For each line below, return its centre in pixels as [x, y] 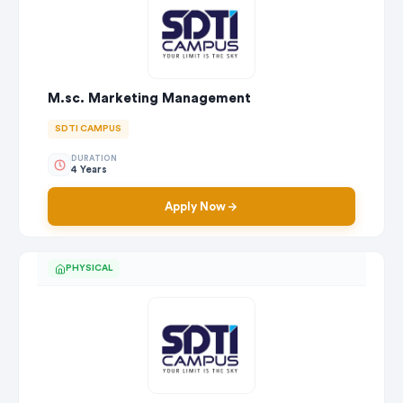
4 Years [89, 169]
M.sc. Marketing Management [149, 99]
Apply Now [195, 207]
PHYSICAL [89, 269]
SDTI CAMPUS [88, 129]
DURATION [94, 158]
